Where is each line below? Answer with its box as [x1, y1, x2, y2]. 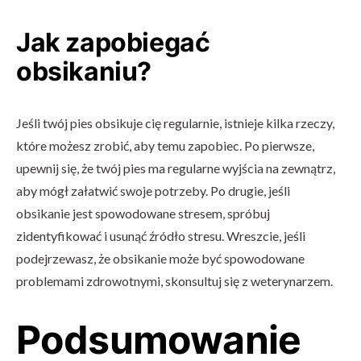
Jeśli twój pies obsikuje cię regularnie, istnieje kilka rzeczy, [16, 115, 334, 131]
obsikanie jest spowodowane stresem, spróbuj [16, 205, 270, 221]
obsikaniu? [16, 56, 152, 87]
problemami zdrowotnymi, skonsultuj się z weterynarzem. [16, 273, 333, 288]
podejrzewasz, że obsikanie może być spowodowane [16, 251, 305, 266]
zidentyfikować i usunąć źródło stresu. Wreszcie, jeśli [16, 228, 305, 243]
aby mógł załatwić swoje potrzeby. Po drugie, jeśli [16, 183, 290, 198]
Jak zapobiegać [16, 27, 210, 58]
